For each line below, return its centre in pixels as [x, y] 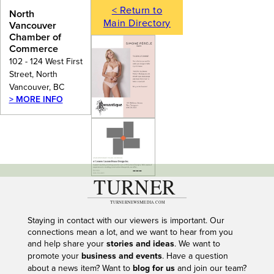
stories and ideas [140, 244]
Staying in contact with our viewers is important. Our [126, 220]
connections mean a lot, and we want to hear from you [130, 232]
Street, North [33, 74]
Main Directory [137, 24]
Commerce [33, 49]
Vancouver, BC [36, 87]
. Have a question [195, 256]
